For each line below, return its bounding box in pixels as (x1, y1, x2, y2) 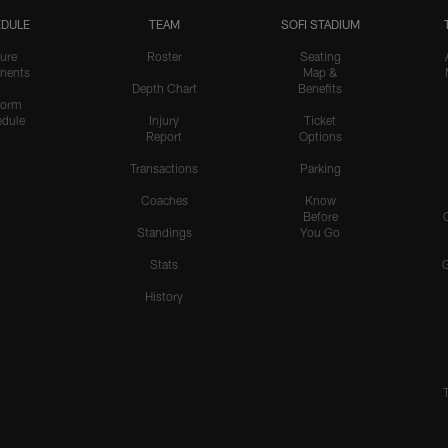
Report (146, 129, 182, 144)
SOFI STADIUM (280, 17, 360, 32)
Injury (149, 113, 179, 128)
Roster (146, 49, 182, 64)
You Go (300, 225, 340, 240)
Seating (299, 49, 341, 64)
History (145, 289, 183, 304)
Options (298, 129, 342, 144)
